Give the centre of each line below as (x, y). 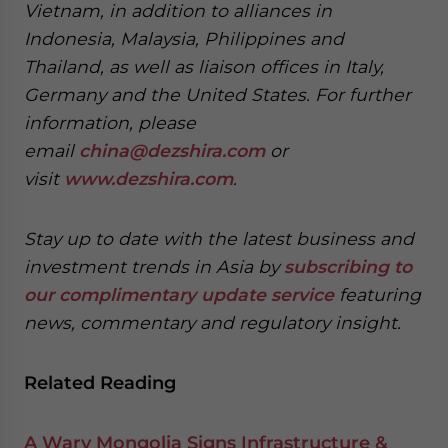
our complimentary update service (179, 294)
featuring (377, 294)
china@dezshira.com (172, 150)
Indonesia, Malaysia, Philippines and (184, 38)
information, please (110, 122)
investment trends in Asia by (154, 266)
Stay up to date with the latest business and (219, 238)
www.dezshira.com (148, 178)
